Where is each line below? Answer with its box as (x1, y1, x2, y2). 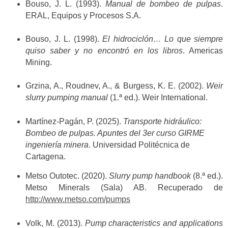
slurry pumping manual (25, 93, 108, 102)
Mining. (25, 58, 52, 67)
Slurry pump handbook (109, 172, 191, 181)
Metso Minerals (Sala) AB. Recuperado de (25, 183, 223, 192)
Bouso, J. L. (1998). (25, 34, 102, 43)
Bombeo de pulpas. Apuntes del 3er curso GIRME (25, 128, 205, 137)
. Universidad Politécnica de (89, 140, 190, 149)
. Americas (182, 46, 223, 55)
